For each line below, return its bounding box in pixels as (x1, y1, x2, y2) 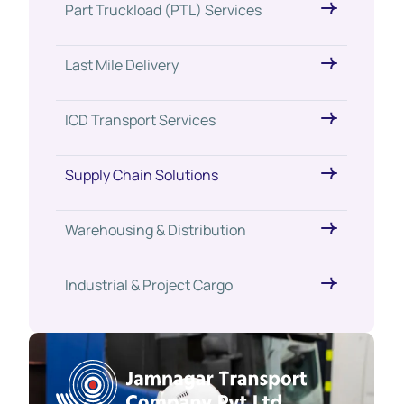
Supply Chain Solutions (65, 165, 218, 185)
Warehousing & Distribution (65, 220, 246, 240)
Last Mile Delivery (65, 55, 179, 75)
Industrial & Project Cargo (65, 275, 233, 295)
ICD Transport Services (65, 110, 216, 130)
